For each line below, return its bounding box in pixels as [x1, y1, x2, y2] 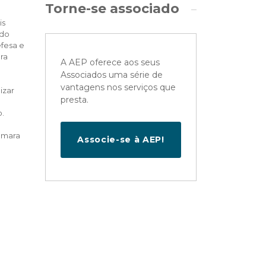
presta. [61, 94, 88, 105]
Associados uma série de [61, 69, 163, 80]
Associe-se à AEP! [77, 134, 164, 145]
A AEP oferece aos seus [61, 56, 160, 68]
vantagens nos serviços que [61, 81, 176, 93]
